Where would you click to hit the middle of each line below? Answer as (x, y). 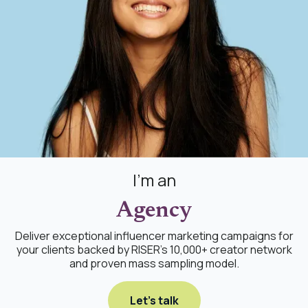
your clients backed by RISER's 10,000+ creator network (154, 250)
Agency (154, 211)
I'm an (154, 180)
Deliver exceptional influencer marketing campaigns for (154, 236)
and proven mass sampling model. (154, 264)
